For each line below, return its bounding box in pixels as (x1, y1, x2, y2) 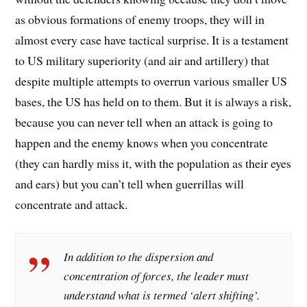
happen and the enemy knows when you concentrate (15, 134, 269, 151)
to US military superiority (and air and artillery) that (15, 52, 270, 69)
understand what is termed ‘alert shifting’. (64, 287, 260, 304)
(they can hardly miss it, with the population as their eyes (15, 155, 292, 172)
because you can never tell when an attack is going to (15, 114, 273, 131)
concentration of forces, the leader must (64, 268, 249, 284)
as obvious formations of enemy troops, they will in (15, 11, 265, 28)
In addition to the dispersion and (64, 249, 214, 265)
